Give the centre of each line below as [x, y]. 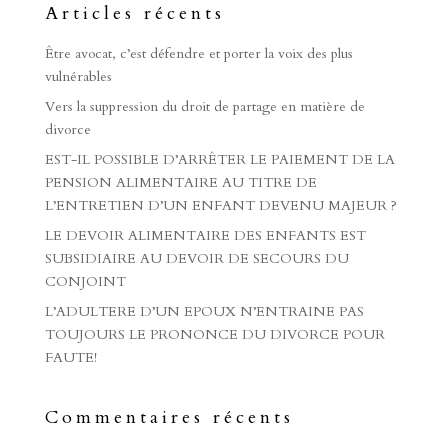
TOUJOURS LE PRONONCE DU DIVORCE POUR [214, 334]
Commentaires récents [169, 417]
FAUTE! [70, 357]
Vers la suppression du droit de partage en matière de [204, 106]
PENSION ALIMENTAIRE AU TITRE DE [180, 182]
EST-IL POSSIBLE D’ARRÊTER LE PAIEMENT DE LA [219, 159]
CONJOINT [85, 281]
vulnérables [78, 76]
